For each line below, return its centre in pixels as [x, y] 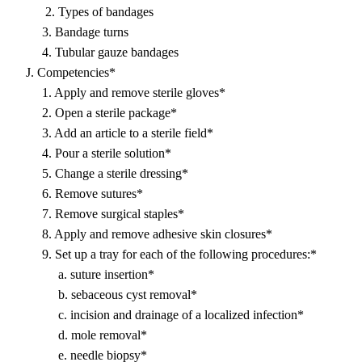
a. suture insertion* [84, 274]
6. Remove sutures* [78, 194]
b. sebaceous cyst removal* [105, 295]
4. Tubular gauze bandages [96, 52]
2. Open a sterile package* [95, 113]
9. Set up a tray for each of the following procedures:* [165, 254]
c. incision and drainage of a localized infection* [158, 315]
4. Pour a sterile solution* [92, 153]
